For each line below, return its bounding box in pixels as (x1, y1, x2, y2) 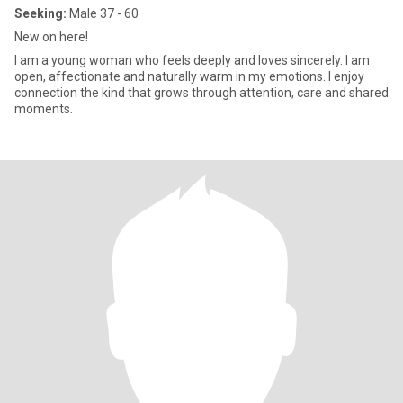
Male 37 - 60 (67, 6, 139, 21)
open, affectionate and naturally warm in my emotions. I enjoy (14, 69, 364, 84)
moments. (14, 102, 73, 116)
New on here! (14, 30, 88, 44)
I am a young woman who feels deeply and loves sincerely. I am (14, 53, 370, 67)
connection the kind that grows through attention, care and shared (14, 85, 389, 100)
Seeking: (14, 6, 67, 21)
